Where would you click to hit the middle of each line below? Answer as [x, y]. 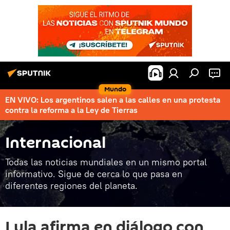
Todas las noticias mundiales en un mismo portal [106, 162]
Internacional [55, 143]
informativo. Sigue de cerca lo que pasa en [94, 174]
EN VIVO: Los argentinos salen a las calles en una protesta [113, 100]
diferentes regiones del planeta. [71, 186]
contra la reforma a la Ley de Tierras [71, 110]
